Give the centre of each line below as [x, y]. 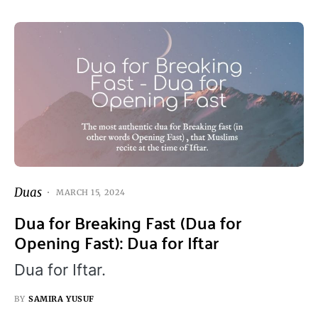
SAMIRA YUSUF [61, 298]
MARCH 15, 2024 [91, 193]
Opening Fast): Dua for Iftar [116, 242]
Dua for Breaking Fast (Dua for [128, 222]
